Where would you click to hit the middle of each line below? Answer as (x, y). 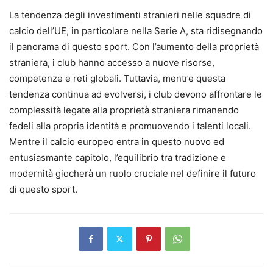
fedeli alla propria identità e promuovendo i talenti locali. (130, 126)
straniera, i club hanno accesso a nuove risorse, (112, 62)
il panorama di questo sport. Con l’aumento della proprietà (134, 46)
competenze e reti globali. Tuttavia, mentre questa (117, 78)
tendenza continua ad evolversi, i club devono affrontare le (136, 94)
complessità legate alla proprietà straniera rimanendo (124, 110)
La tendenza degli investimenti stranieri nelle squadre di (130, 15)
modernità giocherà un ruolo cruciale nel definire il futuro (133, 173)
